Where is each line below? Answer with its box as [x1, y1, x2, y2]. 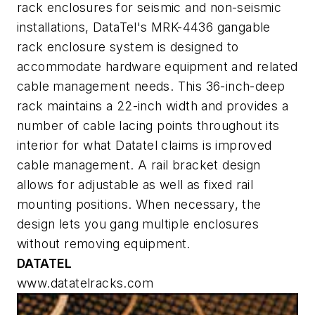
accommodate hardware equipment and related [17, 59, 298, 75]
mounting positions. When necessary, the [17, 197, 262, 212]
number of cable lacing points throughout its [17, 118, 280, 134]
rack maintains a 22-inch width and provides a [17, 98, 288, 114]
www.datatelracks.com [17, 276, 153, 291]
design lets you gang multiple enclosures [17, 217, 259, 232]
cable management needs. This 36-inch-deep [17, 79, 285, 94]
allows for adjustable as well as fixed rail [17, 177, 254, 193]
